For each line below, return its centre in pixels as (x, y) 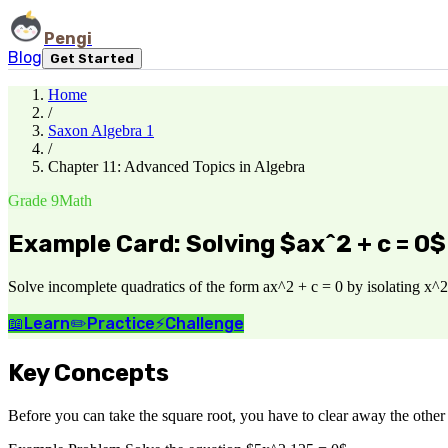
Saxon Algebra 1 (101, 130)
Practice (121, 323)
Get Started (92, 58)
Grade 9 (33, 200)
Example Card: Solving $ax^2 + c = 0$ (227, 243)
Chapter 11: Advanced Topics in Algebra (176, 166)
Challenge (204, 323)
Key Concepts (88, 372)
